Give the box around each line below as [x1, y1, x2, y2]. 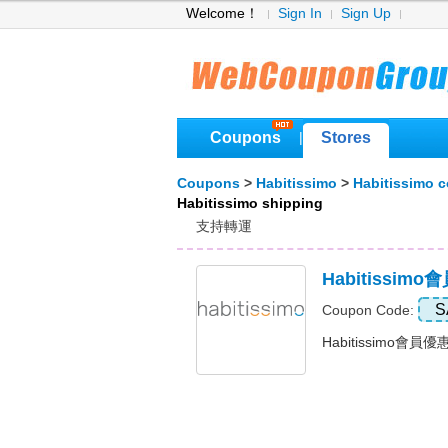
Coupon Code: [322, 303, 418, 318]
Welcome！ [186, 6, 259, 21]
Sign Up [341, 6, 391, 21]
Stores [321, 129, 371, 146]
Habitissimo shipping [177, 196, 323, 211]
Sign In [278, 6, 322, 21]
